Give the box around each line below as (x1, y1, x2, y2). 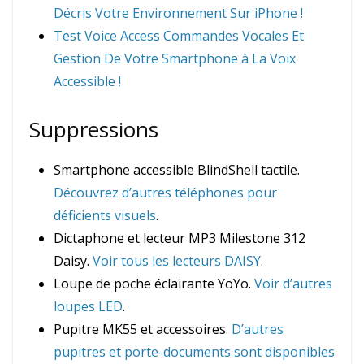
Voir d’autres (254, 275, 332, 293)
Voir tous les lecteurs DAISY (93, 252, 261, 271)
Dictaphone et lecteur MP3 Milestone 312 (54, 229, 305, 248)
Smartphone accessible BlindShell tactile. (54, 161, 300, 180)
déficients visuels (54, 206, 156, 225)
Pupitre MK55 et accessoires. (54, 320, 232, 339)
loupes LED (54, 297, 123, 316)
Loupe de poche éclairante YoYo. (54, 275, 254, 293)
